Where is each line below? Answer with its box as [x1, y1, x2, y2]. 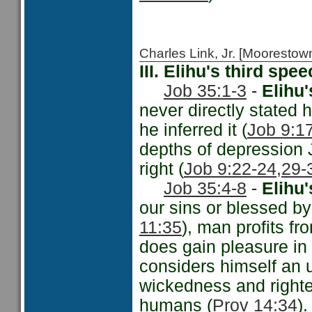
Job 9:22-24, [184, 159, 281, 178]
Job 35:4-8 [164, 179, 247, 198]
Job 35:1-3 [164, 81, 247, 100]
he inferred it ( [139, 120, 247, 139]
